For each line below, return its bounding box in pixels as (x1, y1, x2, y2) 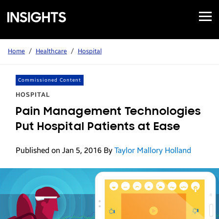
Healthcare (36, 47, 67, 55)
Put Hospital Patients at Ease (16, 121, 181, 133)
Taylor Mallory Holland (114, 146, 191, 155)
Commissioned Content (18, 77, 81, 83)
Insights (7, 34, 34, 44)
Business (7, 22, 37, 32)
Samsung (7, 11, 39, 20)
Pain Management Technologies (16, 106, 201, 118)
